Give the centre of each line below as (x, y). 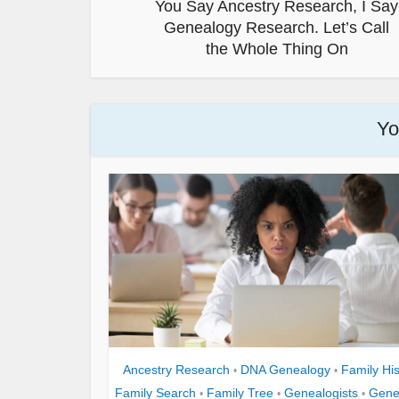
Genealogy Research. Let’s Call (277, 27)
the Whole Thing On (277, 49)
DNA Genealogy (285, 369)
